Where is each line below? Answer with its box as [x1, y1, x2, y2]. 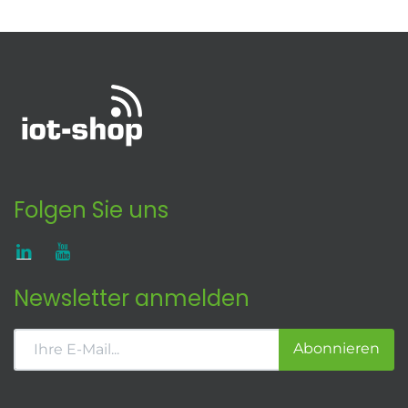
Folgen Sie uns [14, 194, 168, 225]
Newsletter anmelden [14, 282, 250, 313]
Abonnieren [293, 339, 380, 357]
